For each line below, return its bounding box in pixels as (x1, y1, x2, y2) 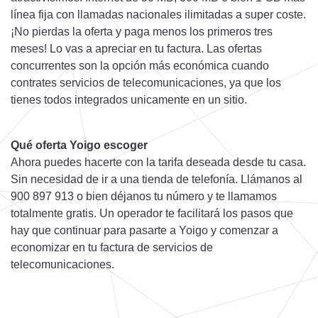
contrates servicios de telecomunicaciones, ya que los (11, 77, 281, 89)
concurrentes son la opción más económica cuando (11, 60, 269, 72)
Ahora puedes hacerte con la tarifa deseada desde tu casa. (11, 156, 306, 169)
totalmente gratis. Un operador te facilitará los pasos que (11, 207, 293, 220)
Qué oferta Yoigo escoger (11, 139, 148, 152)
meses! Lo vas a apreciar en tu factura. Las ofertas (11, 43, 262, 55)
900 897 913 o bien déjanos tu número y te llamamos (11, 190, 277, 203)
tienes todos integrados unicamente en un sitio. (11, 94, 247, 106)
